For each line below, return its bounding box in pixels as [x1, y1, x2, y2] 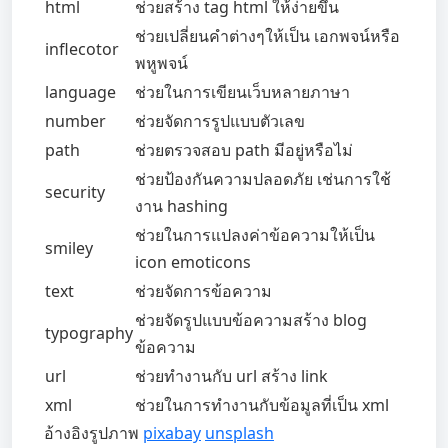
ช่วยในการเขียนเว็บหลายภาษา [135, 81, 350, 104]
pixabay [143, 422, 201, 445]
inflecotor [45, 38, 119, 61]
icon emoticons [135, 251, 251, 274]
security [45, 181, 105, 204]
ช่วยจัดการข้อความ [135, 280, 272, 303]
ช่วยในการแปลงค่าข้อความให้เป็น [135, 224, 375, 247]
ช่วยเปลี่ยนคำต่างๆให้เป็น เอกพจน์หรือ [135, 25, 400, 48]
